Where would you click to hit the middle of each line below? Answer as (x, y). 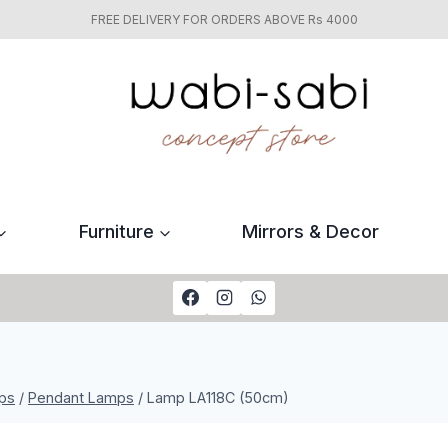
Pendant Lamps (81, 397)
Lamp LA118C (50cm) (218, 397)
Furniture (116, 231)
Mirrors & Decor (311, 231)
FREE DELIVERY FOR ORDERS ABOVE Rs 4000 (224, 19)
